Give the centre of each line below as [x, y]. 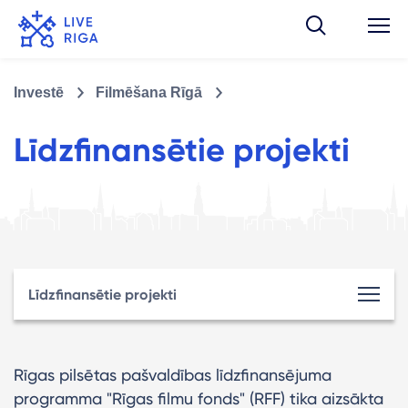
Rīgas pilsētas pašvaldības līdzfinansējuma [173, 375]
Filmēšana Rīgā [149, 92]
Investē [39, 92]
